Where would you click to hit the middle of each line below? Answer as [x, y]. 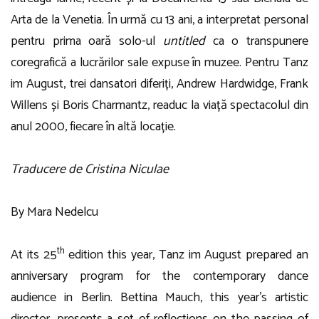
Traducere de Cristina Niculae [90, 169]
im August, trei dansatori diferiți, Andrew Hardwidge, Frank [159, 84]
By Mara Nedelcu [54, 212]
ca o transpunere [261, 41]
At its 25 [34, 255]
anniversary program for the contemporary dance [159, 276]
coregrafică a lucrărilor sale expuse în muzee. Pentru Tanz [159, 63]
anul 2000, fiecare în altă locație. [93, 127]
